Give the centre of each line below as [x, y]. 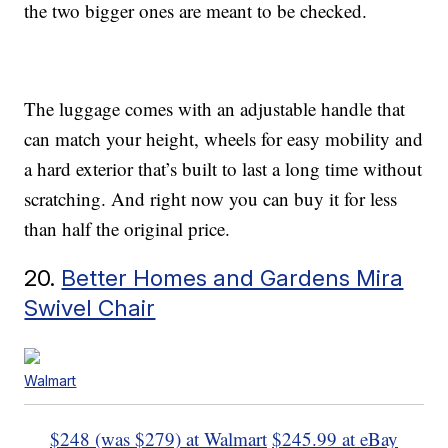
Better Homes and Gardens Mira [232, 278]
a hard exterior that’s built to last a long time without [223, 169]
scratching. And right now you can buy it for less [211, 199]
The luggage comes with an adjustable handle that [215, 109]
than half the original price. [127, 229]
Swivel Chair [90, 308]
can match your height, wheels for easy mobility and [224, 139]
